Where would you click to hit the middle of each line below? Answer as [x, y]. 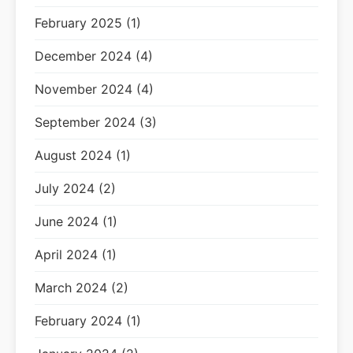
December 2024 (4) [94, 56]
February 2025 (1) [88, 23]
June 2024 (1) [76, 221]
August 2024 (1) [83, 155]
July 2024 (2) [75, 188]
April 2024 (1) [76, 255]
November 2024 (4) [94, 89]
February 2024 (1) [88, 321]
